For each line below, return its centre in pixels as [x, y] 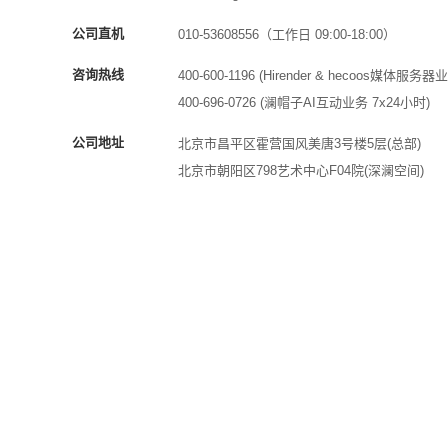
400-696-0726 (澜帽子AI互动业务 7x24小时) [304, 102]
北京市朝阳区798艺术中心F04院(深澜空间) [301, 170]
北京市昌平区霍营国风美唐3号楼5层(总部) [299, 143]
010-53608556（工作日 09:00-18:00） [287, 34]
